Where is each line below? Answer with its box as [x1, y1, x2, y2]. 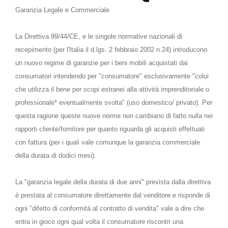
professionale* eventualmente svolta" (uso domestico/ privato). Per [15, 99, 212, 106]
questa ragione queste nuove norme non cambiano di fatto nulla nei [15, 112, 213, 120]
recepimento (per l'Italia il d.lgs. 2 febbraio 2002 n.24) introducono [15, 46, 207, 53]
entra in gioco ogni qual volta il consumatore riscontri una [15, 218, 183, 225]
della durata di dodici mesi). [15, 152, 96, 159]
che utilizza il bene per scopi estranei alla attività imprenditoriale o [15, 85, 209, 93]
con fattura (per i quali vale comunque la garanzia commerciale [15, 138, 200, 146]
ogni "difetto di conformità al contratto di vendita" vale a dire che [15, 205, 204, 212]
